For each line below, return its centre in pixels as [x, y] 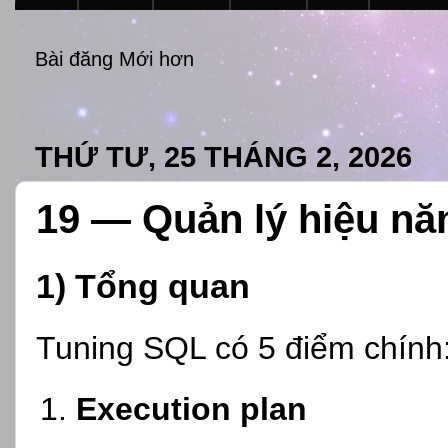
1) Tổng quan [143, 286]
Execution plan [191, 408]
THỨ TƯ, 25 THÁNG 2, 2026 [223, 156]
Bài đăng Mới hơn [114, 59]
